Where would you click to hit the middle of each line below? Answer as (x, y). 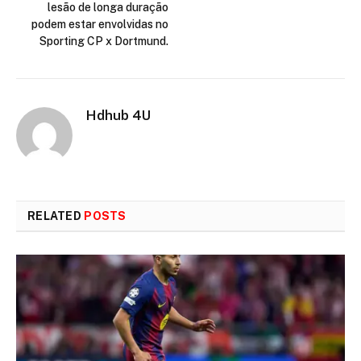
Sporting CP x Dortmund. (104, 41)
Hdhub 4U (118, 115)
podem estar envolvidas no (100, 24)
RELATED (56, 216)
